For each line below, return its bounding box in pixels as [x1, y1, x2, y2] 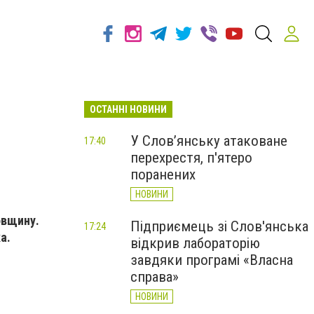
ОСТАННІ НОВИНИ [90, 104, 167, 115]
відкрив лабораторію [130, 235, 260, 252]
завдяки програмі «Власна [130, 252, 293, 268]
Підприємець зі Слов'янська [130, 218, 308, 235]
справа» [130, 268, 179, 285]
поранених [130, 166, 196, 183]
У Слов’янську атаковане [130, 132, 287, 149]
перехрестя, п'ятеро [130, 149, 252, 166]
